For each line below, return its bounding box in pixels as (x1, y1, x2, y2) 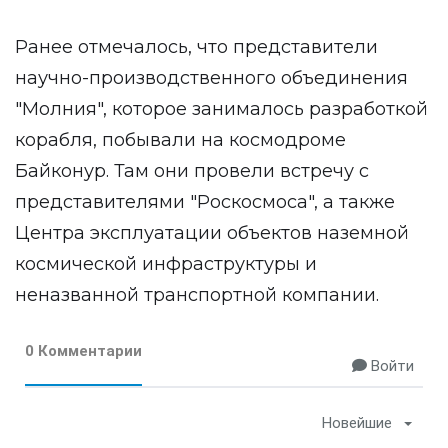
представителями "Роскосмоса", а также (15, 191, 395, 213)
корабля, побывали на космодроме (15, 129, 346, 151)
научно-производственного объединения (15, 67, 408, 89)
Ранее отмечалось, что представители (15, 36, 378, 58)
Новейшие (322, 414, 392, 432)
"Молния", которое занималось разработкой (15, 98, 428, 120)
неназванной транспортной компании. (15, 284, 379, 306)
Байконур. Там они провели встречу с (15, 160, 369, 182)
